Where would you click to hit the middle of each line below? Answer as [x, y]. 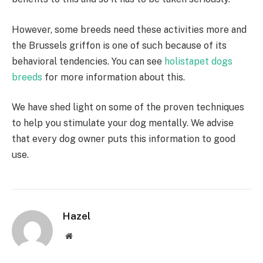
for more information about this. [114, 77]
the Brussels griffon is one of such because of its [119, 45]
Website [85, 236]
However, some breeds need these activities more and [129, 29]
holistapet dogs [198, 61]
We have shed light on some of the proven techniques [128, 107]
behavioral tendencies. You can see [88, 61]
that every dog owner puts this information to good [124, 139]
